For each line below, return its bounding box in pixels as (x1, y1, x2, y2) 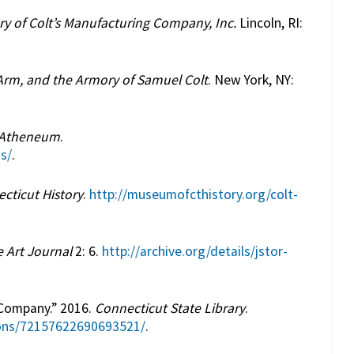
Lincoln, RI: (235, 13, 303, 32)
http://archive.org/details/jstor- (101, 243, 288, 261)
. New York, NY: (207, 70, 294, 88)
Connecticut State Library (94, 299, 245, 318)
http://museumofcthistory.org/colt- (88, 185, 298, 203)
